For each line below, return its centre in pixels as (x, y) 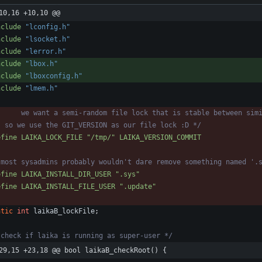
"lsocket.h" (48, 39)
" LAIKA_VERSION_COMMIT (156, 138)
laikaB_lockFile (64, 211)
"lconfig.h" (48, 27)
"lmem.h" (42, 89)
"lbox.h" (42, 64)
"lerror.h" (46, 52)
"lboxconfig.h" (54, 76)
